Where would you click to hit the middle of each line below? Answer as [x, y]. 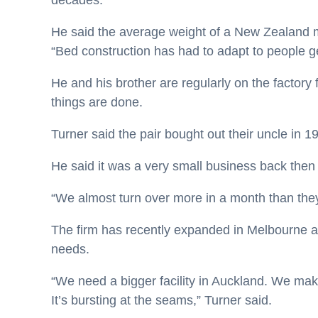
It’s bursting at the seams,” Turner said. [161, 300]
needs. [70, 249]
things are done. [97, 102]
